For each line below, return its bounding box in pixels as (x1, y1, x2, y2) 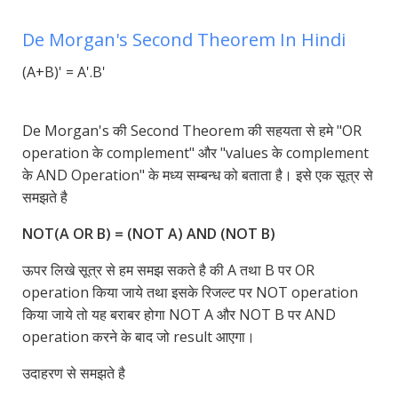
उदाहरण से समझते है (22, 363, 125, 384)
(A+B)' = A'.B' (22, 62, 106, 83)
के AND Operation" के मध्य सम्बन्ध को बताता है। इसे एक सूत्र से (22, 165, 373, 186)
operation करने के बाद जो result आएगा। (22, 327, 255, 347)
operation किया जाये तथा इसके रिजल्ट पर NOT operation (22, 283, 358, 303)
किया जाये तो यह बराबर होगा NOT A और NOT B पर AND (22, 305, 336, 325)
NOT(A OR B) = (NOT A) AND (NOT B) (22, 224, 275, 244)
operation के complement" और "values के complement (22, 143, 369, 163)
